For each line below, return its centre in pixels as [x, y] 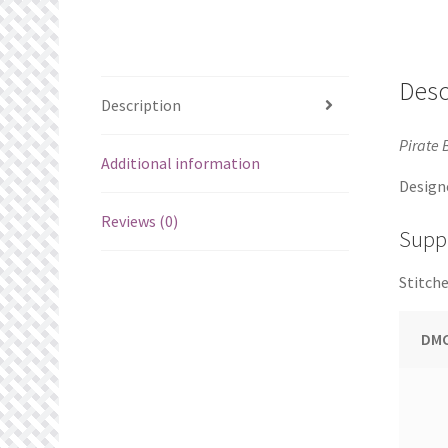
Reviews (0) [139, 220]
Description [140, 104]
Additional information [180, 162]
